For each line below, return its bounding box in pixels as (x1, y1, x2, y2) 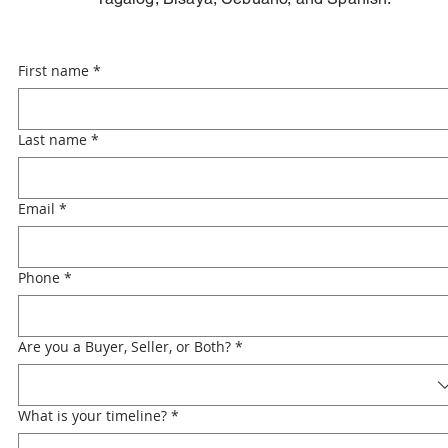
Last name (18, 130, 87, 149)
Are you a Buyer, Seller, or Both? (18, 337, 231, 356)
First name (18, 61, 89, 80)
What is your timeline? (18, 406, 167, 425)
